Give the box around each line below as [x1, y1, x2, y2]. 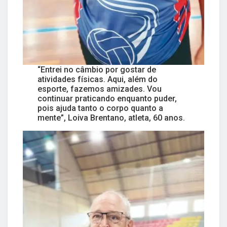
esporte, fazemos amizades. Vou [37, 84, 162, 94]
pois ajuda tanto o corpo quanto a [37, 103, 163, 113]
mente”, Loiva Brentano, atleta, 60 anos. [37, 112, 185, 123]
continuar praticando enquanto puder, [37, 93, 177, 103]
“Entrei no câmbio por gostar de [37, 64, 156, 74]
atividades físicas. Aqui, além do [37, 74, 158, 84]
